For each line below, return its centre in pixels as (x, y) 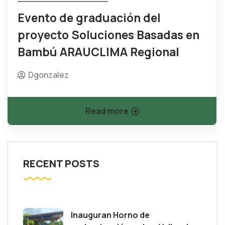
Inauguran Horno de (110, 215)
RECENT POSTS (61, 163)
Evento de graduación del (89, 17)
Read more (107, 111)
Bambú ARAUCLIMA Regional (98, 51)
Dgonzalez (48, 75)
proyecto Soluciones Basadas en (108, 34)
